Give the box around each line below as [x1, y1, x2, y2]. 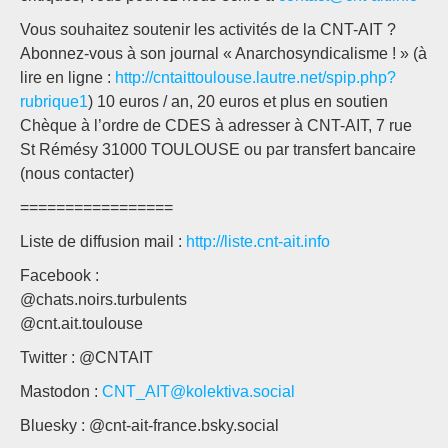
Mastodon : [20, 383, 102, 401]
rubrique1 [20, 93, 88, 111]
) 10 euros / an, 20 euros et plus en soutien [88, 93, 388, 111]
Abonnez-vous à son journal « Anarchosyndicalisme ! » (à [20, 45, 427, 63]
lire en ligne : [20, 69, 115, 87]
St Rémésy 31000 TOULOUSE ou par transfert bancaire [20, 141, 416, 159]
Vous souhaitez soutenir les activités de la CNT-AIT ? [20, 21, 396, 39]
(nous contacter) [20, 165, 134, 183]
